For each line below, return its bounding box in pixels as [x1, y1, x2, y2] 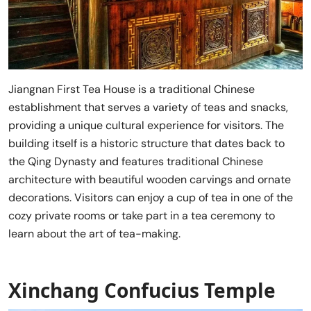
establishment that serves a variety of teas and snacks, [8, 100, 288, 115]
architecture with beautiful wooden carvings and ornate [8, 172, 291, 187]
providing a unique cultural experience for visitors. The [8, 118, 284, 133]
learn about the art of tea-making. [8, 226, 180, 242]
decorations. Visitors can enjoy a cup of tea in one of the [8, 190, 293, 205]
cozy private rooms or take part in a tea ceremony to [8, 208, 275, 224]
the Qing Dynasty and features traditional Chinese [8, 154, 263, 169]
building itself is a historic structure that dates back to [8, 136, 285, 151]
